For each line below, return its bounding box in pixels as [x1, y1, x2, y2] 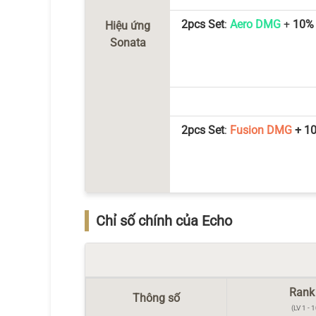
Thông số [133, 291, 180, 305]
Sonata [109, 35, 146, 49]
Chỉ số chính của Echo [96, 212, 232, 229]
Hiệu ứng [105, 18, 150, 32]
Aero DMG [230, 18, 281, 31]
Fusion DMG [230, 123, 292, 137]
